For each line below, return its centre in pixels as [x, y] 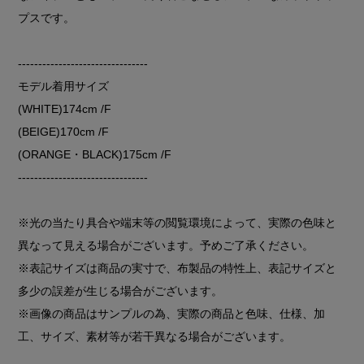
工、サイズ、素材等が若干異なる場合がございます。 [155, 336]
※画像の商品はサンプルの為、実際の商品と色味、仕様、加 [172, 313]
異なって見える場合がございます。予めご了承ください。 [166, 245]
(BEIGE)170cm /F [64, 131]
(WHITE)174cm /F [65, 108]
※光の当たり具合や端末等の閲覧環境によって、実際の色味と [178, 222]
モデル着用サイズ [64, 86]
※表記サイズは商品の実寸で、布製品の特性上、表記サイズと [178, 268]
